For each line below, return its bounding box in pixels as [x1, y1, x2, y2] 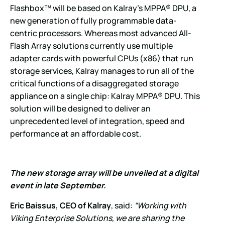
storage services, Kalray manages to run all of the [10, 65, 194, 76]
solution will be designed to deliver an [10, 102, 151, 114]
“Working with [134, 199, 186, 211]
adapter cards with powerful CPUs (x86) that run [10, 52, 193, 64]
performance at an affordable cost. [10, 128, 141, 139]
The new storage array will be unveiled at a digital [10, 167, 198, 179]
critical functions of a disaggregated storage [10, 77, 179, 89]
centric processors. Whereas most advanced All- [10, 27, 191, 39]
